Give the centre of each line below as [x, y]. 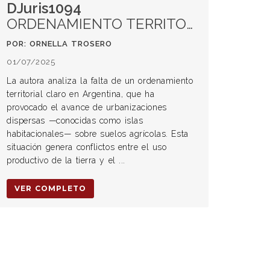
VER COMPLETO [50, 188]
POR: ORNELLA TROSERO [59, 44]
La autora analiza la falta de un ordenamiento [100, 81]
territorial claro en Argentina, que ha [81, 94]
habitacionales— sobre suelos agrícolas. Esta [98, 134]
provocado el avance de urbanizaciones [87, 107]
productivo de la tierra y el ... [66, 160]
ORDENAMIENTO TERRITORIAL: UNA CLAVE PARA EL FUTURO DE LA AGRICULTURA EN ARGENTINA [96, 24]
